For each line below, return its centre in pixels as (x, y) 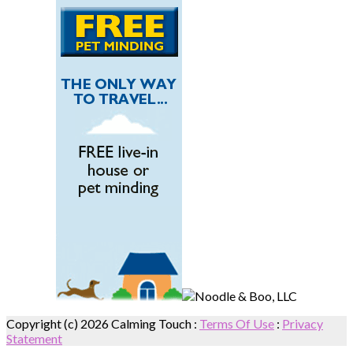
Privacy (303, 324)
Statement (34, 339)
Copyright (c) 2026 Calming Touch (99, 324)
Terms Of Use (237, 324)
